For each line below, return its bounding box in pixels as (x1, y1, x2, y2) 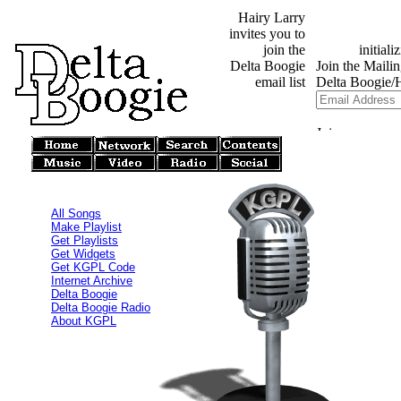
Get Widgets (51, 247, 115, 260)
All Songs (51, 207, 101, 220)
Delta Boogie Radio (51, 301, 150, 314)
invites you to (229, 26, 305, 41)
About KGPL (51, 314, 116, 328)
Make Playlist (51, 220, 122, 234)
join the (263, 42, 305, 57)
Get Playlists (51, 234, 118, 247)
